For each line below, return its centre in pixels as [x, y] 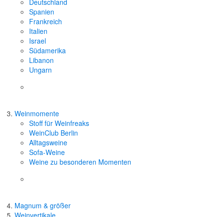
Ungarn [40, 70]
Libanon [41, 60]
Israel [38, 41]
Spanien [42, 12]
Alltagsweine [48, 143]
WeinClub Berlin [54, 133]
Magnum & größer [43, 206]
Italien [38, 31]
